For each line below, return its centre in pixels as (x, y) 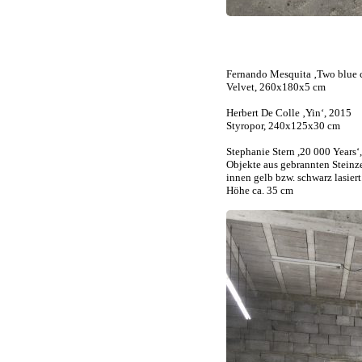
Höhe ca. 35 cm (260, 190)
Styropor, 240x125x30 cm (283, 126)
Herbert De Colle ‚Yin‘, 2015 (289, 113)
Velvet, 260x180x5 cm (276, 87)
